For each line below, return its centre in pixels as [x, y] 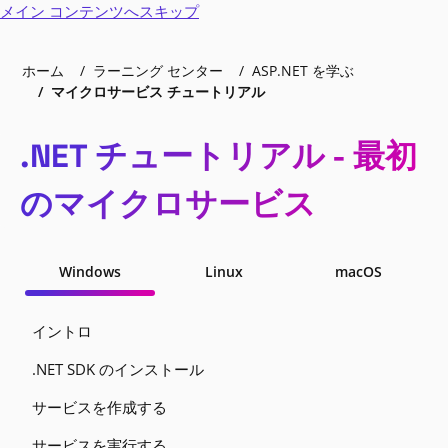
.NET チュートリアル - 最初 [218, 156]
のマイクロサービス [168, 204]
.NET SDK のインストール [118, 369]
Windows [90, 271]
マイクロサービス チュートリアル [158, 91]
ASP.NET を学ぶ [303, 70]
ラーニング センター [158, 70]
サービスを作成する [99, 407]
